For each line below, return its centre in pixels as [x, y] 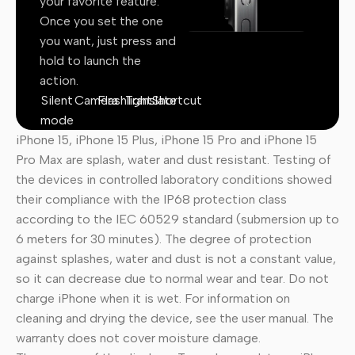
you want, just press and [108, 40]
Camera [97, 100]
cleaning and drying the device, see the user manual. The [175, 318]
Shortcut [177, 100]
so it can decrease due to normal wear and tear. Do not [172, 278]
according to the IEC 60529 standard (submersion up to [177, 219]
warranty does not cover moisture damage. [138, 338]
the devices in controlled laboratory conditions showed [174, 179]
